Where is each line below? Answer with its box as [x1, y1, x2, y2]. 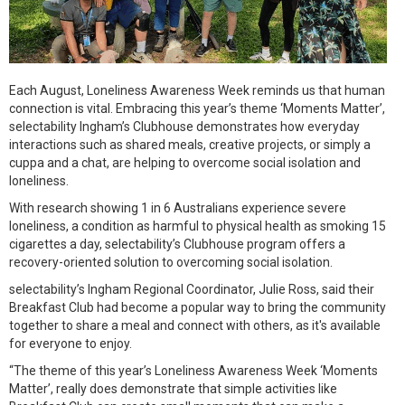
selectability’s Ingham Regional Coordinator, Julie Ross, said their [9, 282, 374, 297]
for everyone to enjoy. [9, 336, 132, 351]
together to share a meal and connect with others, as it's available [9, 318, 381, 333]
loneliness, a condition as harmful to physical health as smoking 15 [9, 219, 386, 233]
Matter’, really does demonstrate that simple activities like [9, 381, 337, 396]
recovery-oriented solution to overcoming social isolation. [9, 255, 333, 269]
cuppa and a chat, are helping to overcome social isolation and [9, 155, 361, 170]
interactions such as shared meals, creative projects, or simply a [9, 137, 371, 152]
